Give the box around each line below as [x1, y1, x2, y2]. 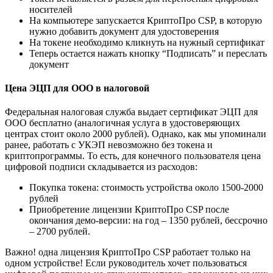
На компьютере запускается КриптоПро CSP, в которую [29, 15, 262, 26]
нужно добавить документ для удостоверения [29, 26, 219, 37]
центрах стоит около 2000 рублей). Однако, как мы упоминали [5, 129, 266, 140]
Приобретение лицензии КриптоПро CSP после [29, 204, 229, 215]
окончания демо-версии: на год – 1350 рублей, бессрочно [29, 215, 268, 226]
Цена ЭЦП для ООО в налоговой [5, 83, 149, 94]
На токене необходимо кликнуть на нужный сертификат [29, 37, 264, 48]
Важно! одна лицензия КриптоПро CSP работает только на [5, 247, 250, 258]
